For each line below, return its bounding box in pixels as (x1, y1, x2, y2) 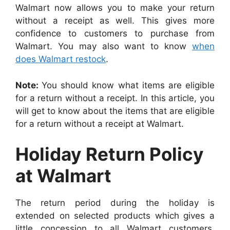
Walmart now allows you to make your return (15, 3, 215, 13)
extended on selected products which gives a (15, 210, 215, 221)
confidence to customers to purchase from (15, 28, 215, 39)
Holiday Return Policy (15, 143, 204, 165)
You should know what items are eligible (42, 80, 215, 90)
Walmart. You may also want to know (15, 41, 192, 52)
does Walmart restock (15, 54, 106, 65)
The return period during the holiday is (15, 198, 215, 208)
